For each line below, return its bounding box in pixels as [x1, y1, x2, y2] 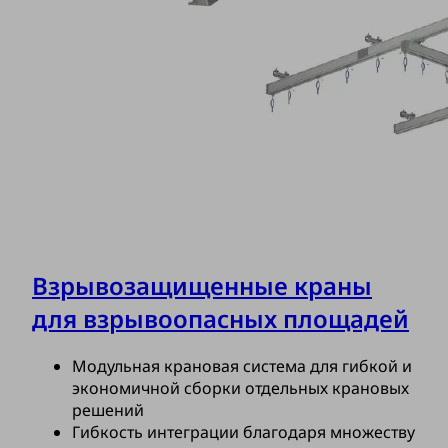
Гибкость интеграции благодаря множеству [72, 420, 415, 443]
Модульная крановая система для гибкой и [72, 354, 412, 377]
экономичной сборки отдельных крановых [72, 376, 409, 399]
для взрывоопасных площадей [32, 302, 409, 336]
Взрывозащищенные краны [32, 269, 372, 303]
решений [72, 398, 144, 421]
